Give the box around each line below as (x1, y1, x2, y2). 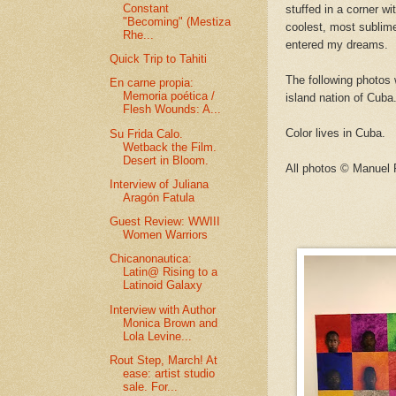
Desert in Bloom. (123, 153, 209, 167)
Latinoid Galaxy (123, 278, 203, 293)
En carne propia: (110, 76, 194, 90)
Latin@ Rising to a (123, 265, 218, 279)
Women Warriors (123, 228, 209, 242)
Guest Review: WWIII (110, 215, 221, 229)
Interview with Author (110, 302, 217, 316)
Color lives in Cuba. (286, 126, 392, 141)
